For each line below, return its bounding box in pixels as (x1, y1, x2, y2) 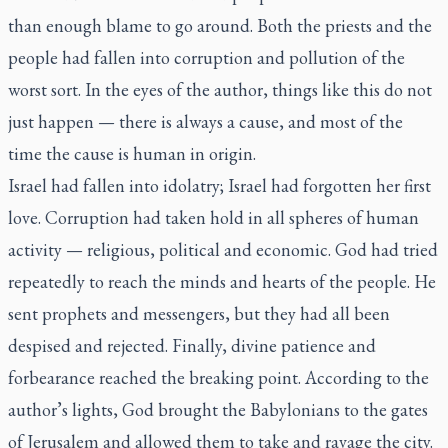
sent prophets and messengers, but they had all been (8, 302, 390, 325)
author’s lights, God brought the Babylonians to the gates (8, 398, 428, 421)
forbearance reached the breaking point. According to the (8, 366, 429, 389)
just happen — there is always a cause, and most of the (8, 110, 403, 133)
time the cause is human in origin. (8, 142, 256, 165)
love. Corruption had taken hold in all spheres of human (8, 206, 419, 229)
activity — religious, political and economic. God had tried (8, 238, 438, 261)
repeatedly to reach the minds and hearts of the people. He (8, 270, 436, 293)
